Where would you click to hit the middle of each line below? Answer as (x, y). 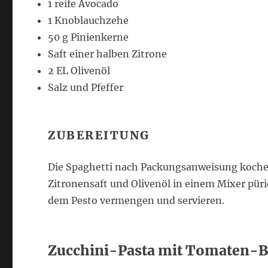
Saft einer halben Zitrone (108, 54)
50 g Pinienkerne (89, 37)
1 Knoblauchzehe (89, 20)
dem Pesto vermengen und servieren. (136, 200)
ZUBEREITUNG (99, 135)
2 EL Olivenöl (79, 71)
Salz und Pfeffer (86, 87)
